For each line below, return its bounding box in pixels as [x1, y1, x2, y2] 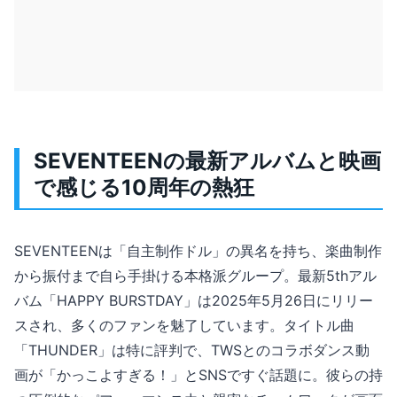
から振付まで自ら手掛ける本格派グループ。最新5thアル [14, 266, 377, 284]
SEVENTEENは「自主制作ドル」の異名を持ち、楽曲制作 [14, 241, 382, 260]
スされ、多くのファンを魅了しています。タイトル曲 [14, 315, 354, 334]
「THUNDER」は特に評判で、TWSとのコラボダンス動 [14, 340, 370, 359]
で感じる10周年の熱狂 [34, 174, 254, 200]
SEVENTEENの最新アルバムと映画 [34, 147, 381, 174]
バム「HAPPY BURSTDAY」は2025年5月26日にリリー [14, 291, 373, 309]
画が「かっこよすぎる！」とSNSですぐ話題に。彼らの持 [14, 365, 383, 384]
